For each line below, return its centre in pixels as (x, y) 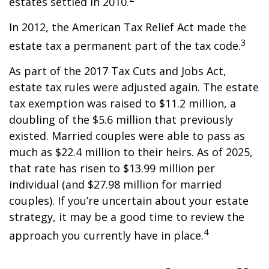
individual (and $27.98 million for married (115, 184)
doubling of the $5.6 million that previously (121, 119)
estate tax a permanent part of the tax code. (125, 46)
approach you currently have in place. (106, 235)
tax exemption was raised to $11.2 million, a (122, 103)
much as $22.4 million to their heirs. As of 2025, (131, 152)
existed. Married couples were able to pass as (127, 136)
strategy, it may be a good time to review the (127, 217)
